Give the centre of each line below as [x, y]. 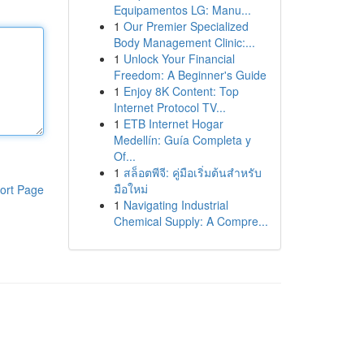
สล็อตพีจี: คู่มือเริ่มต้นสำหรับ [192, 172]
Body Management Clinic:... [184, 42]
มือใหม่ [130, 188]
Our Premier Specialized [186, 26]
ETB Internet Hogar [173, 123]
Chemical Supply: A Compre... [191, 221]
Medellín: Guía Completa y [182, 140]
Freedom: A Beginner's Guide [190, 75]
